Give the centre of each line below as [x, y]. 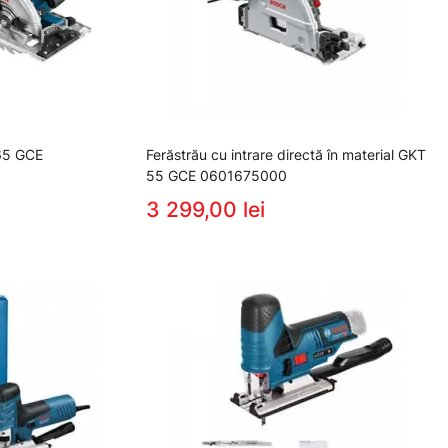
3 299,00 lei [205, 209]
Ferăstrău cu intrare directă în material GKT [286, 154]
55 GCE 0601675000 [216, 175]
